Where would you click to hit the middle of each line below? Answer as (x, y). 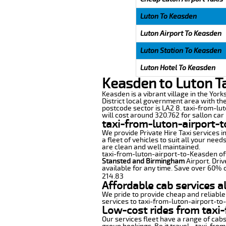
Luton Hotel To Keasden (178, 68)
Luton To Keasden (168, 16)
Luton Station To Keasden (181, 50)
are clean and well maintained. (151, 147)
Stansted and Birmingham (143, 161)
